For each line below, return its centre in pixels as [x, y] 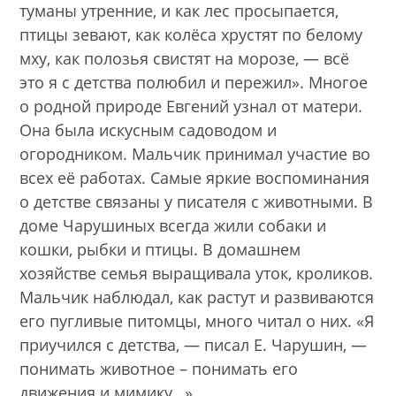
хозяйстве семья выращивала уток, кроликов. [197, 273]
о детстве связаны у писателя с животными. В [197, 201]
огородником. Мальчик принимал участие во [195, 153]
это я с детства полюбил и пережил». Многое [194, 82]
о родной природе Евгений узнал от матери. [191, 106]
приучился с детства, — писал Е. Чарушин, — [194, 344]
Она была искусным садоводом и [148, 129]
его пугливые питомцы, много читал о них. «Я [197, 320]
